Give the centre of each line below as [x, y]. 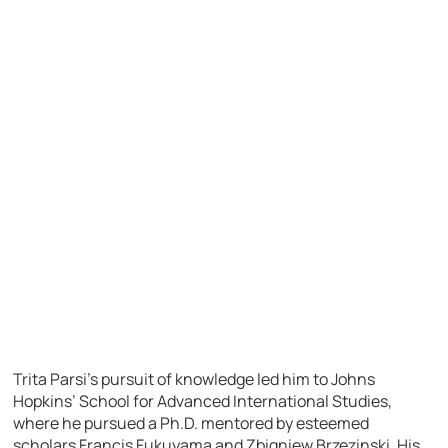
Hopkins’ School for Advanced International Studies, [203, 400]
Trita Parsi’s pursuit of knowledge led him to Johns [194, 378]
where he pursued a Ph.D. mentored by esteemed [191, 422]
